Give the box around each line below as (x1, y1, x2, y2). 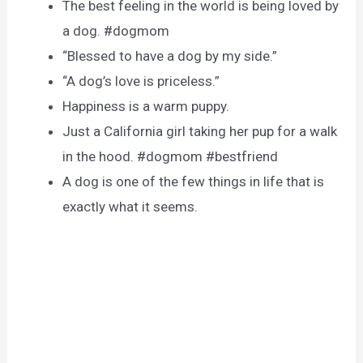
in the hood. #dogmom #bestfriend (62, 148, 279, 165)
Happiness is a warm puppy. (62, 98, 230, 115)
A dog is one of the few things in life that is (62, 173, 325, 190)
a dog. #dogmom (62, 23, 170, 40)
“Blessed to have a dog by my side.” (62, 48, 278, 65)
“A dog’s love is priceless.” (62, 73, 220, 90)
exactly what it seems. (62, 199, 199, 216)
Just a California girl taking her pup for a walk (62, 123, 338, 140)
